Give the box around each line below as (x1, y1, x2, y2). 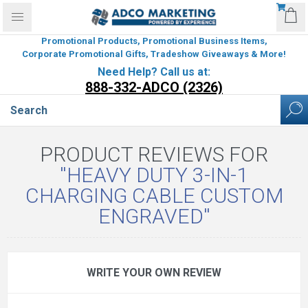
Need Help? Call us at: (98, 65, 210, 78)
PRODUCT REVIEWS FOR (40, 142, 268, 166)
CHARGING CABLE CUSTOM (25, 184, 283, 208)
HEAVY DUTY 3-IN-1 (67, 163, 248, 187)
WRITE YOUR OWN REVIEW (87, 266, 221, 279)
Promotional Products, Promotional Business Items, (41, 36, 267, 46)
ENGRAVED (98, 204, 203, 228)
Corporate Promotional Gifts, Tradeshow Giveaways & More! (22, 49, 286, 59)
